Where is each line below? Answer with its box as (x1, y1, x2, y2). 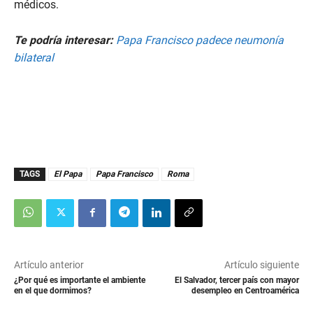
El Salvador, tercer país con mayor (174, 275, 299, 286)
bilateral (14, 51, 54, 65)
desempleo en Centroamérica (191, 286, 299, 296)
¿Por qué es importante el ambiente (14, 275, 145, 286)
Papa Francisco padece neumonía (116, 34, 284, 48)
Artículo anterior (14, 259, 84, 271)
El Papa (54, 169, 82, 180)
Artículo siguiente (224, 259, 299, 271)
